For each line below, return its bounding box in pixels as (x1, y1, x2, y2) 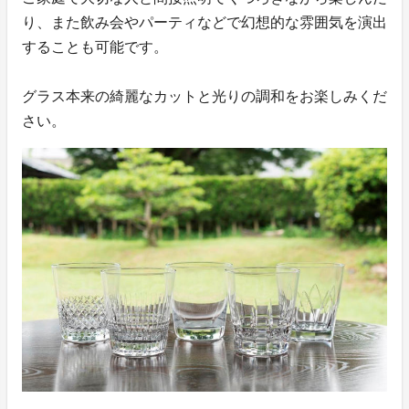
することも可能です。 (22, 39, 168, 56)
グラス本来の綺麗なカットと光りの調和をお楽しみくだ (22, 89, 387, 105)
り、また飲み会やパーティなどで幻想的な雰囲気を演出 (22, 15, 387, 31)
